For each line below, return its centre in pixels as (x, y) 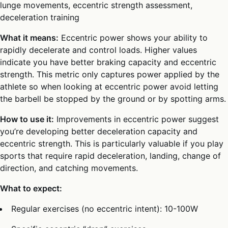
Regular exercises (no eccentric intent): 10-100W (105, 208)
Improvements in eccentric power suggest (136, 119)
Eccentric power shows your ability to (133, 37)
